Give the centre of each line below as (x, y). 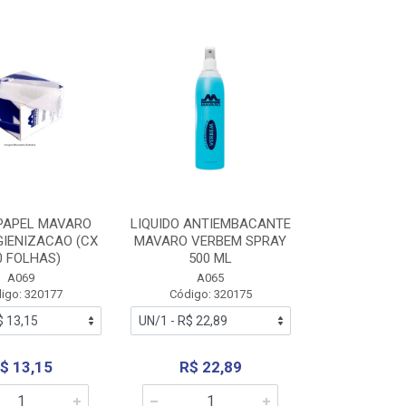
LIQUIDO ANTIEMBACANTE (210, 224)
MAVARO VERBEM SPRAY (211, 241)
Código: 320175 (210, 294)
